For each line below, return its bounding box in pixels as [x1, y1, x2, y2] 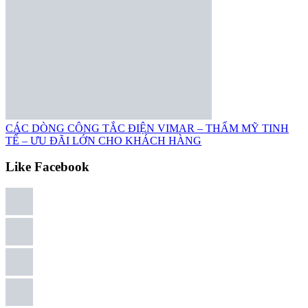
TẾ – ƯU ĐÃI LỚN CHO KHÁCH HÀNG [5, 134, 201, 146]
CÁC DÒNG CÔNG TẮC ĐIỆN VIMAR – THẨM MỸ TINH [5, 122, 289, 134]
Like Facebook [5, 159, 89, 175]
